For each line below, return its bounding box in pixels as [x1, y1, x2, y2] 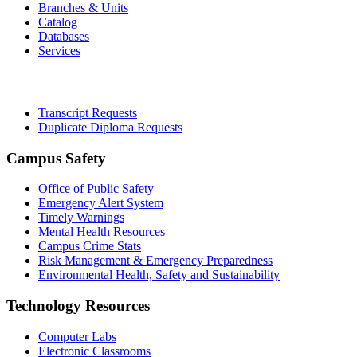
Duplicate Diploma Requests [38, 120, 182, 134]
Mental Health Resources [38, 225, 165, 239]
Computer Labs [38, 329, 116, 343]
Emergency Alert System [38, 196, 163, 210]
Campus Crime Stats [38, 239, 141, 253]
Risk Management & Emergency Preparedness [38, 253, 273, 268]
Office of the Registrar [6, 73, 150, 91]
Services [38, 44, 80, 58]
